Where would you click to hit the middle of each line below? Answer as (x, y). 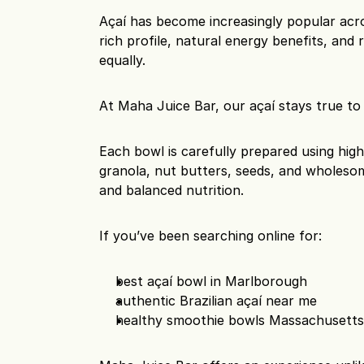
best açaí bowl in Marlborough (212, 281)
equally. (123, 60)
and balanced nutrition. (172, 190)
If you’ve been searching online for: (211, 236)
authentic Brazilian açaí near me (217, 301)
